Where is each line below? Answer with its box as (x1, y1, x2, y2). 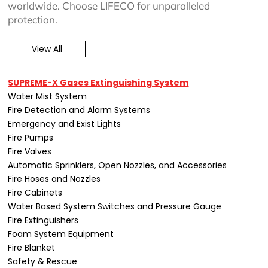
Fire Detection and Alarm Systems (8, 103, 151, 116)
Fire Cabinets (8, 186, 63, 199)
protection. (8, 13, 58, 26)
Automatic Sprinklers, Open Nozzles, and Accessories (8, 159, 227, 171)
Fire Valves (8, 145, 52, 157)
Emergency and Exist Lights (8, 117, 121, 130)
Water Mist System (8, 90, 87, 102)
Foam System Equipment (8, 227, 114, 240)
